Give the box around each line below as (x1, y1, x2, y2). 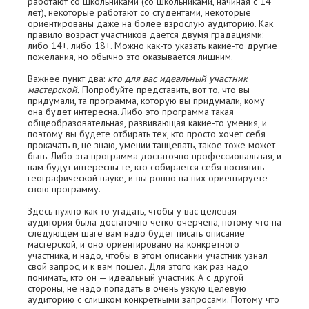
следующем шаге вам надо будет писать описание (28, 227, 245, 239)
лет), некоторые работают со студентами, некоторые (28, 6, 251, 19)
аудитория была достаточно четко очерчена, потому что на (28, 216, 281, 228)
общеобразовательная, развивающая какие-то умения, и (28, 117, 267, 129)
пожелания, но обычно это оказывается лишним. (28, 50, 233, 63)
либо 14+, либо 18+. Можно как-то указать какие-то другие (28, 39, 277, 52)
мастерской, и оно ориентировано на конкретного (28, 238, 239, 250)
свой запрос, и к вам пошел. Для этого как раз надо (28, 260, 248, 272)
